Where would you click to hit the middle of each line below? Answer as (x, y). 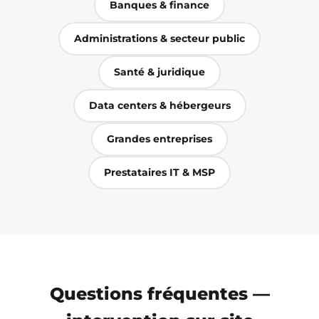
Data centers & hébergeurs (159, 105)
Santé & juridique (159, 72)
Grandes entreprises (159, 138)
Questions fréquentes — (159, 293)
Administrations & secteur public (159, 38)
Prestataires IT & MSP (159, 172)
